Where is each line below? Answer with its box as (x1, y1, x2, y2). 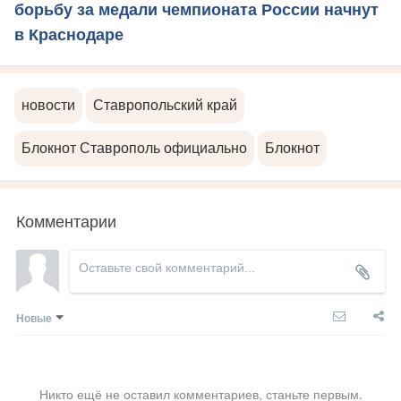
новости (21, 97, 75, 113)
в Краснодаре (14, 25, 124, 44)
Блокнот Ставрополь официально (21, 140, 247, 156)
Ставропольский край (93, 97, 237, 113)
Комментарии (16, 208, 116, 232)
